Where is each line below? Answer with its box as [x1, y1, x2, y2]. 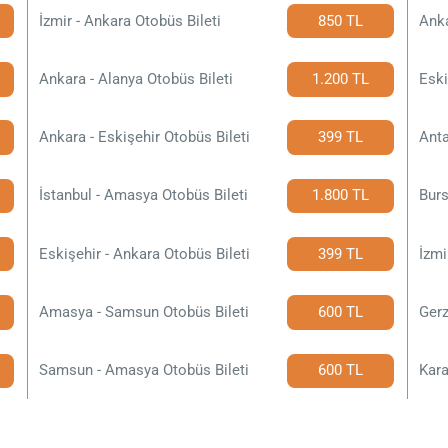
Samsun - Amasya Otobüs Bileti [39, 361, 250, 380]
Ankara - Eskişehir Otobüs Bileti [39, 128, 251, 147]
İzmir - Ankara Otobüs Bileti [39, 11, 222, 30]
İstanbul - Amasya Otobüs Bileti [39, 186, 249, 205]
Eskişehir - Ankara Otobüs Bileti [39, 244, 251, 263]
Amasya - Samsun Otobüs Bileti [39, 302, 250, 321]
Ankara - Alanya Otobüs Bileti [39, 69, 234, 88]
